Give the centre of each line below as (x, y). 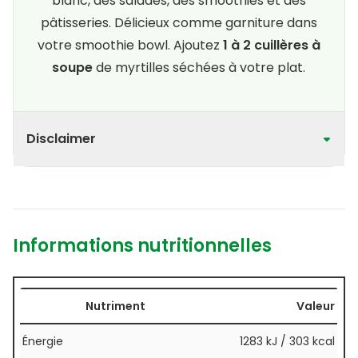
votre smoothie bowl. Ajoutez (130, 45)
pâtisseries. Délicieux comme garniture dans (179, 22)
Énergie (43, 341)
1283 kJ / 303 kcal (287, 341)
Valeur (316, 306)
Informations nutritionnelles (142, 245)
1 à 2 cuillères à (271, 45)
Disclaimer (61, 138)
